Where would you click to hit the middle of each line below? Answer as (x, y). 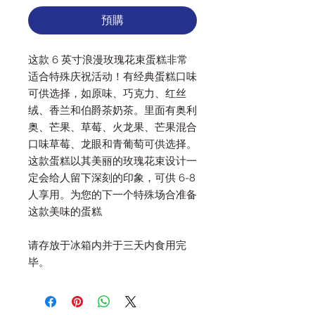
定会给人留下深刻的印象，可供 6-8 (112, 178)
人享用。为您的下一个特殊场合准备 (112, 195)
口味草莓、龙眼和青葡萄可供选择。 (112, 144)
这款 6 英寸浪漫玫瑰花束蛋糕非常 (108, 60)
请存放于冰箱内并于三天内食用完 (107, 246)
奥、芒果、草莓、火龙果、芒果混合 (112, 128)
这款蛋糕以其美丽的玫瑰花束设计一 (112, 161)
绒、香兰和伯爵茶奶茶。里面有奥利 (112, 111)
